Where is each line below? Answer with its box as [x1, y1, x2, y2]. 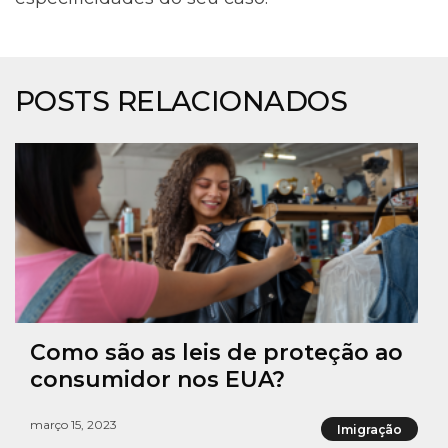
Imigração [337, 421, 402, 437]
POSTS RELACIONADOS [15, 84, 348, 119]
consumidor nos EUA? [30, 366, 291, 394]
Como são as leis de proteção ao [30, 339, 403, 367]
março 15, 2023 [30, 417, 117, 433]
